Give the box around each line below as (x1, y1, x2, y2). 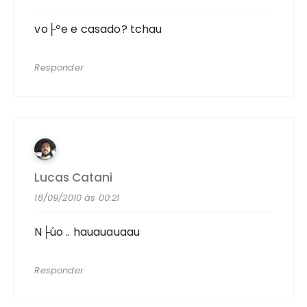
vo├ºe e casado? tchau (34, 21, 162, 37)
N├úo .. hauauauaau (34, 223, 140, 240)
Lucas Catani (34, 169, 113, 186)
